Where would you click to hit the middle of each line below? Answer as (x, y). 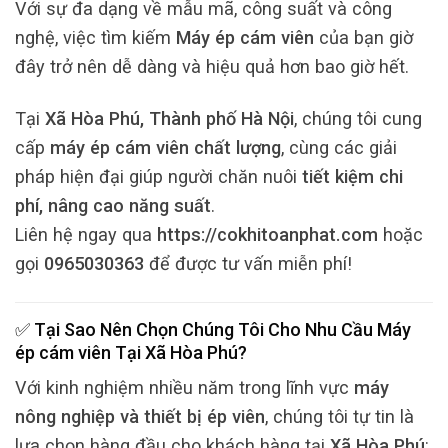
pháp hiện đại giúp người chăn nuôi (158, 177)
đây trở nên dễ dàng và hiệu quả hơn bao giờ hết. (212, 66)
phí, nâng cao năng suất (113, 206)
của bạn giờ (363, 37)
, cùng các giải (339, 148)
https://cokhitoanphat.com (267, 235)
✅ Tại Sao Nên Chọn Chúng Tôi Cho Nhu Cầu (196, 329)
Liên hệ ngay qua (86, 235)
